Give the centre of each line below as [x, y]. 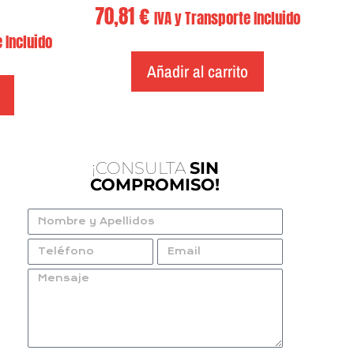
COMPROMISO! [155, 184]
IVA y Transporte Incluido [227, 18]
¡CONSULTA [140, 168]
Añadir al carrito [198, 71]
